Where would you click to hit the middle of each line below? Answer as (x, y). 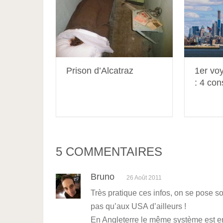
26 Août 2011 (144, 178)
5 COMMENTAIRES (109, 152)
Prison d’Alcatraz (100, 71)
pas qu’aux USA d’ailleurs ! (138, 207)
